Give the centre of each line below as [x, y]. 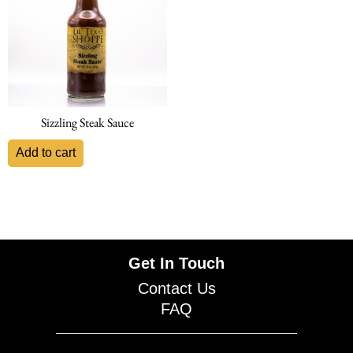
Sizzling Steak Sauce [87, 122]
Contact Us [176, 288]
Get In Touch [176, 263]
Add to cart [46, 152]
